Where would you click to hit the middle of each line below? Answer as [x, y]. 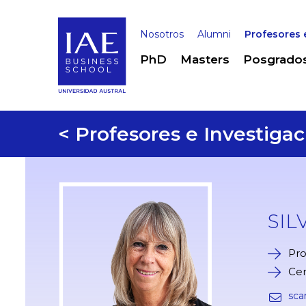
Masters [205, 59]
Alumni [214, 34]
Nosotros [162, 34]
